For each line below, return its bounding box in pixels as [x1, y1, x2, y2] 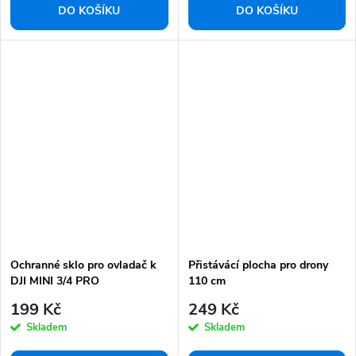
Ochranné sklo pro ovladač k [10, 257, 157, 273]
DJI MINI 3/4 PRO [10, 273, 99, 288]
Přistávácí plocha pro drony [188, 257, 328, 273]
